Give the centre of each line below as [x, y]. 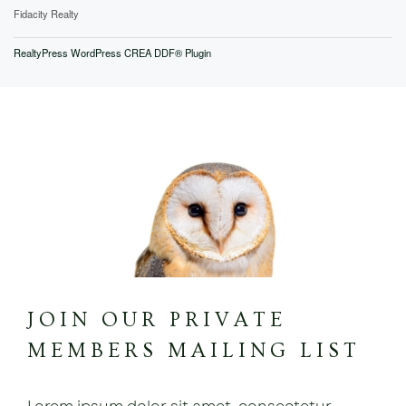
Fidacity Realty [46, 13]
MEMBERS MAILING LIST [194, 350]
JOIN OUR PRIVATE [157, 319]
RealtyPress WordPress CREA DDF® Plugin [112, 52]
